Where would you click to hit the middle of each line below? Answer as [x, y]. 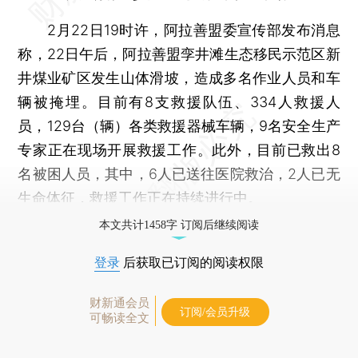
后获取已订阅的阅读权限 [192, 262]
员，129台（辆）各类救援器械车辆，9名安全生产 [179, 125]
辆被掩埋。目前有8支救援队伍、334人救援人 [179, 101]
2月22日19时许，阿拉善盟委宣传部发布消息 [179, 30]
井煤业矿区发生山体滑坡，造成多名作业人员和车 [179, 78]
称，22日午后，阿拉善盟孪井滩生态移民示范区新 [179, 54]
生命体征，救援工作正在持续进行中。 [140, 197]
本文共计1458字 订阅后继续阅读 [179, 225]
